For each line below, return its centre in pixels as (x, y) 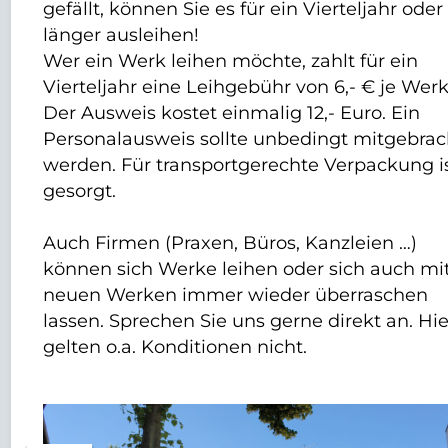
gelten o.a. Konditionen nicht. (175, 347)
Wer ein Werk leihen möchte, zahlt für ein (231, 61)
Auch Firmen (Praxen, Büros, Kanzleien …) (230, 243)
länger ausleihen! (121, 35)
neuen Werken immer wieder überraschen (236, 295)
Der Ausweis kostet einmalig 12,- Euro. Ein (232, 113)
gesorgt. (80, 191)
